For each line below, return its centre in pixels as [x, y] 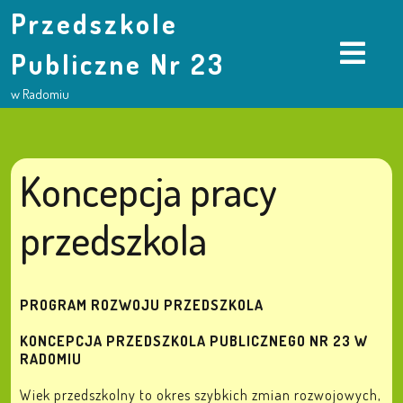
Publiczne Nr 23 [118, 64]
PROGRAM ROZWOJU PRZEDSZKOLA [142, 305]
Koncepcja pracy [148, 191]
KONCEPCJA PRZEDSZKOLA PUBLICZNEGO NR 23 [187, 341]
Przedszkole [94, 23]
